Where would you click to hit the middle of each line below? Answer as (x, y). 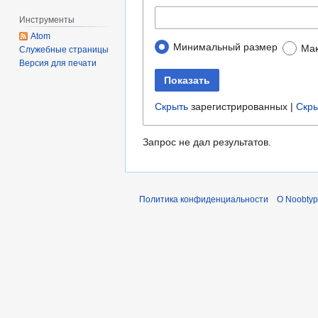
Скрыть (171, 106)
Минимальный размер (225, 47)
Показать (187, 80)
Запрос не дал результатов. (207, 142)
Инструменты (47, 20)
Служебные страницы (64, 50)
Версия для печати (58, 64)
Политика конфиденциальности (204, 199)
